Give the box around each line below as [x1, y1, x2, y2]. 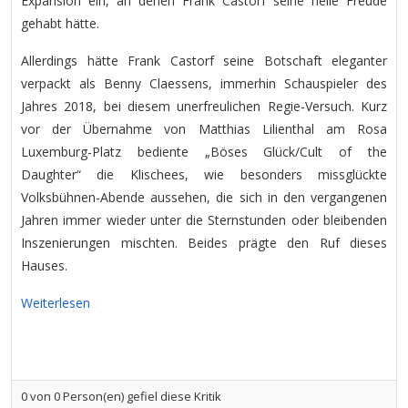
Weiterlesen [21, 294, 90, 311]
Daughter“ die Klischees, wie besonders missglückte [21, 166, 387, 183]
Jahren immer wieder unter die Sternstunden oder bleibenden [21, 211, 387, 229]
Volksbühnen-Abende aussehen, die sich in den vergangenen [21, 189, 387, 206]
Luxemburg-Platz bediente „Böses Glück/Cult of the [21, 143, 387, 160]
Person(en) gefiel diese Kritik [60, 388, 221, 404]
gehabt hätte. [21, 15, 99, 32]
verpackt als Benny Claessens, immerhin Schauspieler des [21, 75, 387, 92]
